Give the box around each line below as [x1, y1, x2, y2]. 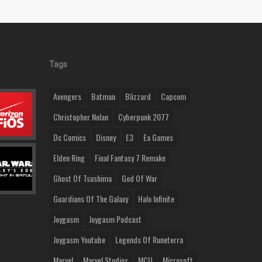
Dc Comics [53, 131, 87, 144]
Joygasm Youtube [53, 233, 106, 246]
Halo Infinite [138, 192, 175, 205]
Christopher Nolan [53, 111, 109, 123]
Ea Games [143, 131, 174, 144]
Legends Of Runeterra [115, 233, 184, 246]
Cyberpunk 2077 [118, 111, 170, 123]
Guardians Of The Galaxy [53, 192, 129, 205]
